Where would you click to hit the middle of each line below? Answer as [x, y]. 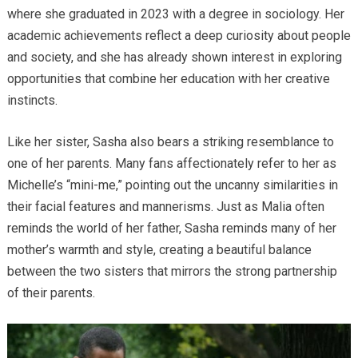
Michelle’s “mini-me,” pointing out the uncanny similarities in [172, 185]
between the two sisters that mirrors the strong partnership [172, 272]
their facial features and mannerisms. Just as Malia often [165, 207]
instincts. [32, 101]
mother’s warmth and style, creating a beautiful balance [159, 250]
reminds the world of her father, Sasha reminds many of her [171, 229]
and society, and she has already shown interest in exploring [174, 58]
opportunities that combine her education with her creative [168, 79]
